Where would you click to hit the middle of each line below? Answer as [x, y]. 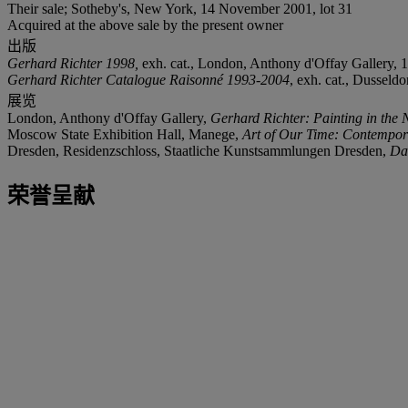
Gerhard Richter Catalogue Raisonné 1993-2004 [148, 79]
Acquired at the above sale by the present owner [145, 25]
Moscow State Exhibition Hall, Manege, [125, 134]
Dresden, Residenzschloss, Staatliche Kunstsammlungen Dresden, [199, 150]
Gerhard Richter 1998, [75, 63]
